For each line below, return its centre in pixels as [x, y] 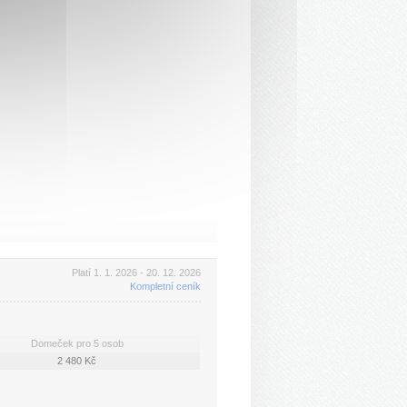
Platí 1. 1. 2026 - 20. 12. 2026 [136, 272]
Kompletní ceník [165, 286]
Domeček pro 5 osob [77, 343]
